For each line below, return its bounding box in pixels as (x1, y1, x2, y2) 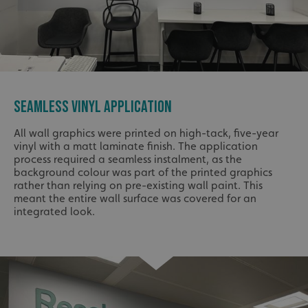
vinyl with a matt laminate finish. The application (14, 140, 258, 153)
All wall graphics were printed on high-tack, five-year (14, 126, 278, 140)
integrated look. (14, 205, 95, 219)
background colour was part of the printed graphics (14, 166, 272, 179)
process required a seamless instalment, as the (14, 153, 242, 166)
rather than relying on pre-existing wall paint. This (14, 179, 263, 192)
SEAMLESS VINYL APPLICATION (14, 97, 172, 118)
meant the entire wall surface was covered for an (14, 192, 256, 206)
